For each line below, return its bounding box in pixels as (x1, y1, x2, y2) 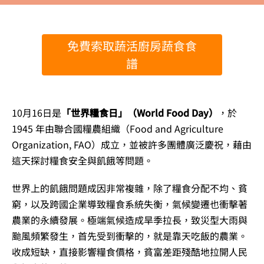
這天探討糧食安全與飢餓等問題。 (12, 153, 153, 168)
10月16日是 (12, 105, 61, 120)
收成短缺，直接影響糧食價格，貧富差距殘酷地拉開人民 (12, 245, 247, 259)
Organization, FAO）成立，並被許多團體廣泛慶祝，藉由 (12, 137, 252, 152)
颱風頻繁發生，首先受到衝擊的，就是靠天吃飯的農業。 (12, 229, 247, 243)
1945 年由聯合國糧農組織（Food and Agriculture (12, 121, 223, 136)
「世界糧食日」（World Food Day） (61, 105, 218, 120)
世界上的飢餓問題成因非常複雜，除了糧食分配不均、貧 (12, 181, 247, 196)
